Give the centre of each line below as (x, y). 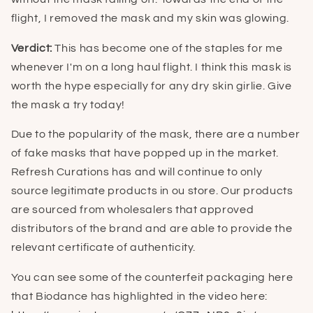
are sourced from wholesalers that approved (132, 210)
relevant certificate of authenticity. (103, 248)
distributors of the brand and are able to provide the (152, 229)
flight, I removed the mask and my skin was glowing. (150, 18)
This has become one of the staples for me (167, 48)
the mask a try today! (68, 104)
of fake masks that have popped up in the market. (145, 153)
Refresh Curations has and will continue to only (137, 172)
